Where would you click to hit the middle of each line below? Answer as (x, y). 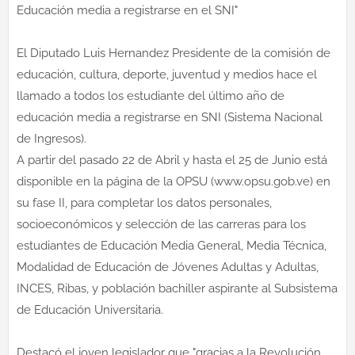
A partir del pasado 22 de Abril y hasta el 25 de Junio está (172, 160)
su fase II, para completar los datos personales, (144, 202)
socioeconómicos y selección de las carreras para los (161, 224)
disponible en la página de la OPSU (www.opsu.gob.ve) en (174, 181)
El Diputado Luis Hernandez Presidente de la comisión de (174, 53)
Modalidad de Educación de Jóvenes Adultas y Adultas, (168, 267)
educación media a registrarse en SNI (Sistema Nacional (170, 117)
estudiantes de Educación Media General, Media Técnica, (172, 245)
